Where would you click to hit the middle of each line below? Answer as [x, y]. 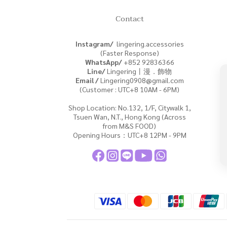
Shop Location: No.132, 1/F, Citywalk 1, [129, 107]
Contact [129, 19]
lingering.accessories [148, 44]
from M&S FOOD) [130, 126]
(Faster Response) [129, 53]
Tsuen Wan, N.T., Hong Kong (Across [129, 117]
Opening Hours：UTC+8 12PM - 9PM [129, 135]
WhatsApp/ [103, 62]
